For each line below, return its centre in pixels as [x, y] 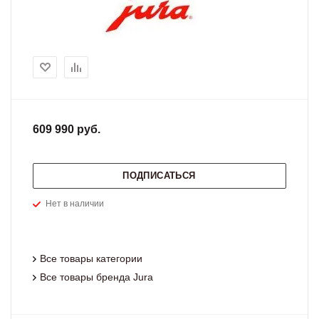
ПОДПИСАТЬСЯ [159, 176]
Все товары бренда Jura [96, 277]
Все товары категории [91, 258]
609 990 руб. [67, 129]
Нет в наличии [75, 204]
